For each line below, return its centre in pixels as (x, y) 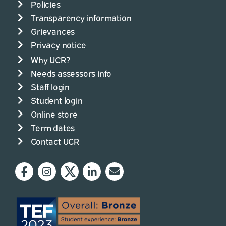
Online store (54, 114)
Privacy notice (59, 44)
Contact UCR (55, 141)
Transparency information (81, 17)
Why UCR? (50, 59)
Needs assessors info (71, 73)
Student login (57, 100)
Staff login (50, 86)
